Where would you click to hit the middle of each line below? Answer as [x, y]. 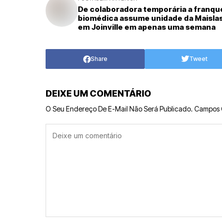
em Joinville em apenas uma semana [147, 27]
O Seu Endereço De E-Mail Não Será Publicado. [119, 109]
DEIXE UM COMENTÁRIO [98, 94]
